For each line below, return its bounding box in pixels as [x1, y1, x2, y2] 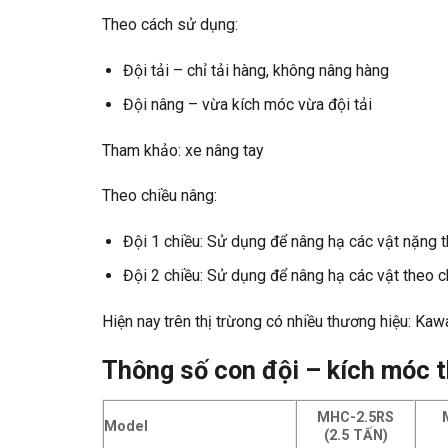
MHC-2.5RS [317, 409, 394, 426]
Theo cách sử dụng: [102, 14, 238, 34]
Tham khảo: [102, 140, 185, 160]
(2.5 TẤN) [323, 427, 388, 444]
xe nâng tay [185, 140, 263, 160]
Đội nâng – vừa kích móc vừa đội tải [122, 95, 372, 115]
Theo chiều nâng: [102, 186, 217, 206]
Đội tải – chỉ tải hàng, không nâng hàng [122, 60, 389, 80]
